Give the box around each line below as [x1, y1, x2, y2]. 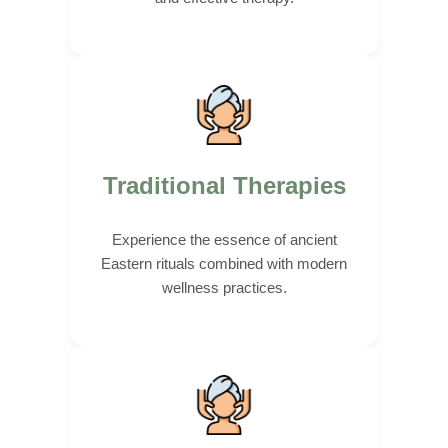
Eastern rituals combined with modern [101, 254, 347, 272]
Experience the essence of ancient [111, 230, 337, 248]
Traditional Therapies [102, 171, 346, 199]
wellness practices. [161, 278, 287, 296]
